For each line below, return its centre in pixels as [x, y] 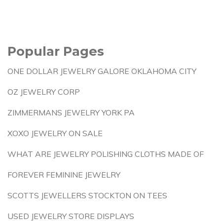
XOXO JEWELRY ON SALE [55, 133]
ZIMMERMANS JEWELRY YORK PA [71, 112]
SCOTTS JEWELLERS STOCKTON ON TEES [87, 195]
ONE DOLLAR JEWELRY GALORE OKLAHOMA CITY [102, 71]
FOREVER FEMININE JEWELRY [64, 175]
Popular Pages [56, 51]
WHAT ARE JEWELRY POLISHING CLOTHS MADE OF [106, 154]
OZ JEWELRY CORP [44, 92]
